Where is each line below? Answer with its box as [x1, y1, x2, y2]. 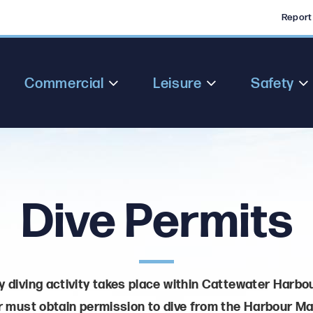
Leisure [153, 75, 202, 93]
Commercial [24, 75, 104, 93]
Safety [251, 75, 294, 93]
